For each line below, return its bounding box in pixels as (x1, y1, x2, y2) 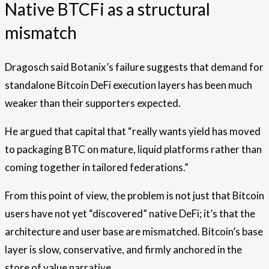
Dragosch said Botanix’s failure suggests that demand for (5, 60, 264, 73)
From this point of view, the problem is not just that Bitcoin (5, 189, 264, 202)
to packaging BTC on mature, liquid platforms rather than (5, 142, 262, 156)
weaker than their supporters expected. (5, 96, 181, 109)
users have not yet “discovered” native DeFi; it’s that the (5, 207, 255, 220)
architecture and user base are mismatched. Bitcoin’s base (5, 225, 263, 238)
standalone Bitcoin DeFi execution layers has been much (5, 78, 252, 91)
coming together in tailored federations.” (5, 160, 189, 174)
